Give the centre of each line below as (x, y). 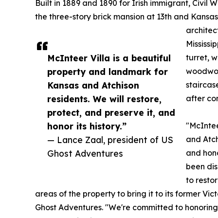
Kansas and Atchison (93, 85)
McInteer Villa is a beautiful (109, 58)
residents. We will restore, (104, 99)
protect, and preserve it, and (111, 113)
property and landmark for (108, 72)
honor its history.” (87, 126)
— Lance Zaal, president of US (110, 140)
